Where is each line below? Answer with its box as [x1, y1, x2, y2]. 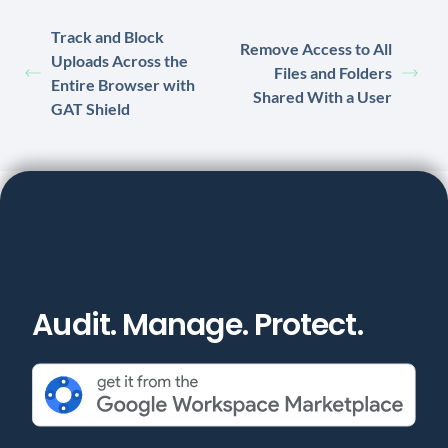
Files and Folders [274, 63, 392, 83]
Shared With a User [253, 87, 392, 107]
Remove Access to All [240, 39, 392, 59]
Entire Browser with [51, 75, 195, 95]
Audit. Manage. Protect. [32, 303, 363, 346]
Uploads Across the [51, 51, 188, 71]
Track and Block [51, 27, 164, 47]
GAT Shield [51, 99, 130, 119]
